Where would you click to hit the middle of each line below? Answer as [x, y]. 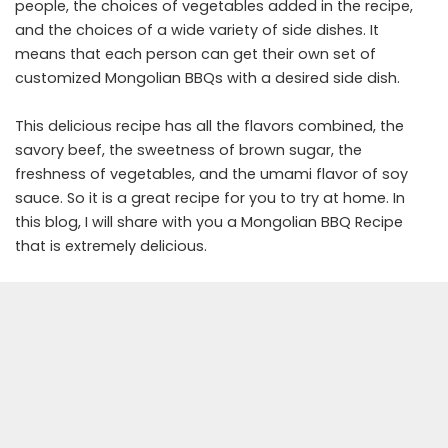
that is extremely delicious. [111, 245]
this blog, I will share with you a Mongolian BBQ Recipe [209, 221]
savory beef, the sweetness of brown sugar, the [188, 149]
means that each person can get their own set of [195, 53]
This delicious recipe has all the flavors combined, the [209, 125]
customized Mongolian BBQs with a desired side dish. [207, 77]
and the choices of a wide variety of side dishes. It [197, 29]
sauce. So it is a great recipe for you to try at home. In [210, 197]
